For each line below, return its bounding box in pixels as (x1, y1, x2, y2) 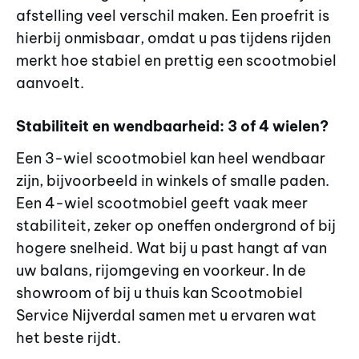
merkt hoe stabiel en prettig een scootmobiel (16, 51, 337, 71)
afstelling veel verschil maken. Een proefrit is (16, 6, 329, 26)
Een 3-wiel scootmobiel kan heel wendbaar (16, 149, 325, 168)
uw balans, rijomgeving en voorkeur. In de (16, 261, 306, 280)
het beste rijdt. (16, 329, 121, 348)
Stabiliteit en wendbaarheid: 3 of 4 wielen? (16, 117, 329, 136)
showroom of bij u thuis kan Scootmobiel (16, 284, 303, 303)
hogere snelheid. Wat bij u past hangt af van (16, 239, 327, 258)
